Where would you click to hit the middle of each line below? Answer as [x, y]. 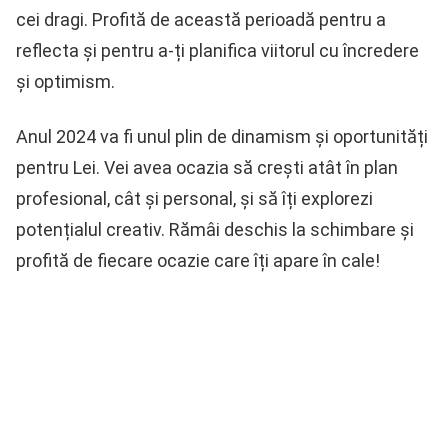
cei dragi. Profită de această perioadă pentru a [201, 20]
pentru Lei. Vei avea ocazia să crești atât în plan [207, 168]
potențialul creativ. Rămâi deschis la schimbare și [215, 230]
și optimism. [65, 82]
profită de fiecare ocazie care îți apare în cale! [198, 261]
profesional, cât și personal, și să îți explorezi [194, 199]
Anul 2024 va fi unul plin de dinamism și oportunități [222, 137]
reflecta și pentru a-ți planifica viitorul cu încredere [217, 51]
